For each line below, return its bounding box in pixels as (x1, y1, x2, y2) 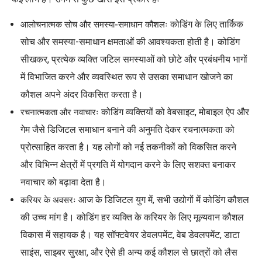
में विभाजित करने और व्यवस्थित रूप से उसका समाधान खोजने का (20, 71, 233, 82)
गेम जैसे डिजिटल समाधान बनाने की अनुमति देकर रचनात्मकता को (20, 123, 235, 135)
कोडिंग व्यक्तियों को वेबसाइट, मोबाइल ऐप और (99, 106, 249, 118)
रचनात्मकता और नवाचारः (20, 106, 99, 118)
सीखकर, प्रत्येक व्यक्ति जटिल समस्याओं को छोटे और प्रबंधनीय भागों (20, 53, 247, 65)
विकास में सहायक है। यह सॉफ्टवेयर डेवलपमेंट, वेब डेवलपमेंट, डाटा (20, 229, 240, 240)
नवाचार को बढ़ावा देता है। (20, 176, 106, 188)
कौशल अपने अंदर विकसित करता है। (20, 88, 143, 100)
